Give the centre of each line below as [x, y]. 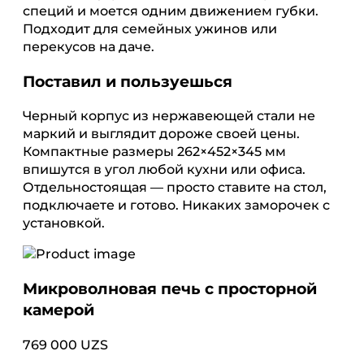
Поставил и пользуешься [128, 81]
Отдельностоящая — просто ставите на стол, [175, 188]
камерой [58, 310]
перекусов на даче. [89, 46]
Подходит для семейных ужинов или [150, 28]
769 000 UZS [65, 344]
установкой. [64, 223]
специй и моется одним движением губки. [171, 11]
